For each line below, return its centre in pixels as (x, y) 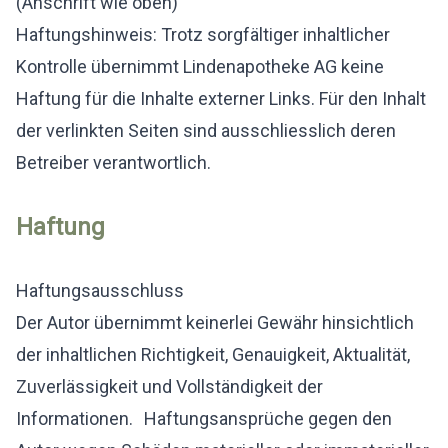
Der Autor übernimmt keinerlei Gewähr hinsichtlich (215, 322)
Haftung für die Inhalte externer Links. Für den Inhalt (221, 98)
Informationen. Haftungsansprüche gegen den (204, 418)
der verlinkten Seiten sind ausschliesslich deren (206, 130)
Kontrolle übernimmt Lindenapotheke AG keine (200, 66)
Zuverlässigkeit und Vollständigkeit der (169, 386)
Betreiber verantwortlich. (113, 162)
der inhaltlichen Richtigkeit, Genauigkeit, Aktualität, (213, 354)
